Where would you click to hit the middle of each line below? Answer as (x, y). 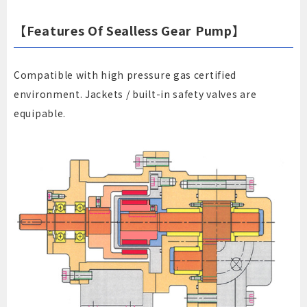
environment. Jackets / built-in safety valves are (135, 94)
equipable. (40, 113)
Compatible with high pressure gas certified (125, 75)
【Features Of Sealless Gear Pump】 (130, 30)
